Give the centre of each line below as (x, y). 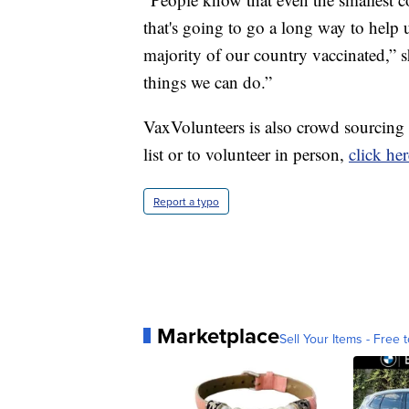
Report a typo (186, 201)
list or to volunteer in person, (246, 153)
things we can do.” (208, 81)
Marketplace (218, 335)
